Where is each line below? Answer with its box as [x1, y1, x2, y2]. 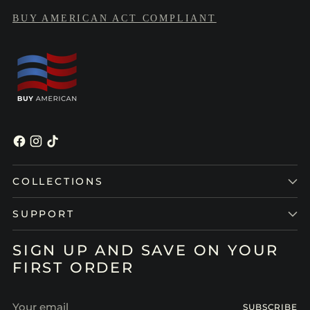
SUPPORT [12, 207, 75, 220]
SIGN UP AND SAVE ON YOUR [12, 241, 280, 259]
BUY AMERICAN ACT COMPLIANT [12, 13, 217, 24]
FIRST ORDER [12, 258, 134, 276]
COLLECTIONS [12, 174, 104, 188]
